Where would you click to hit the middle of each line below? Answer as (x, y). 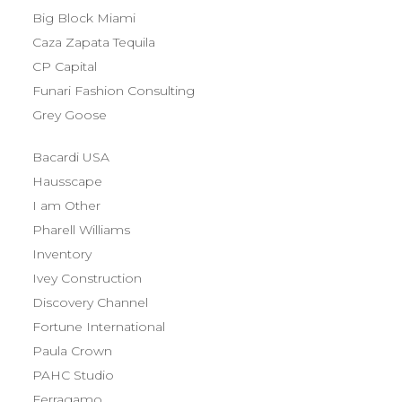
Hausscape (67, 181)
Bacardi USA (71, 157)
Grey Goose (70, 115)
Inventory (62, 254)
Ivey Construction (87, 278)
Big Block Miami (84, 18)
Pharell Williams (81, 230)
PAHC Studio (73, 375)
